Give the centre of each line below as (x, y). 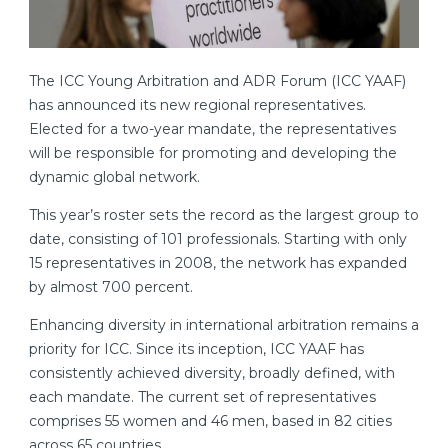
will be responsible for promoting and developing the (213, 153)
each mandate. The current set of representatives (202, 397)
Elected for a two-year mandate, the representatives (212, 129)
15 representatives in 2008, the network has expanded (218, 263)
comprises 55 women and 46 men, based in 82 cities (210, 421)
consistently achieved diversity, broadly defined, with (212, 373)
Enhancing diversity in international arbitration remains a (224, 325)
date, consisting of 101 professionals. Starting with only (218, 239)
